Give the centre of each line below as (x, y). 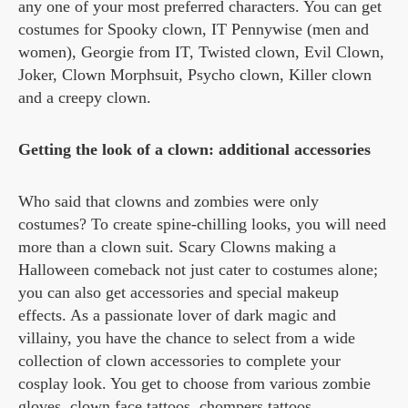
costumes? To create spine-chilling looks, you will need (202, 224)
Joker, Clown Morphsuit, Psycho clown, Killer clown (195, 75)
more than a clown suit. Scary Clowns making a (177, 247)
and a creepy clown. (85, 98)
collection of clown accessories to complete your (179, 361)
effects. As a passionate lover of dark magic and (177, 316)
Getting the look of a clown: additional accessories (194, 150)
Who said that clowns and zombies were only (168, 202)
